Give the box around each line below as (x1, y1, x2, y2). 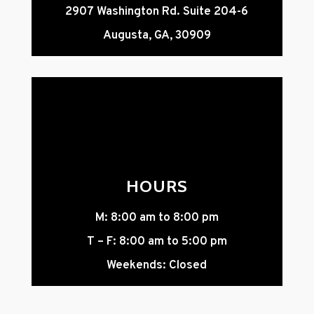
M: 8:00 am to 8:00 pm (95, 210, 219, 226)
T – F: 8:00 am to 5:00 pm (86, 234, 227, 250)
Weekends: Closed (107, 258, 207, 274)
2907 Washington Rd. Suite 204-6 (65, 4, 249, 20)
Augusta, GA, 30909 (102, 28, 211, 44)
